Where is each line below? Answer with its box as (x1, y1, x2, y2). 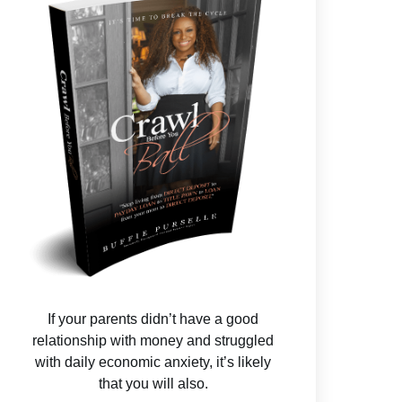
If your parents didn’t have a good (48, 311, 259, 328)
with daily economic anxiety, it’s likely (35, 354, 272, 371)
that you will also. (98, 376, 208, 392)
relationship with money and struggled (32, 333, 275, 349)
